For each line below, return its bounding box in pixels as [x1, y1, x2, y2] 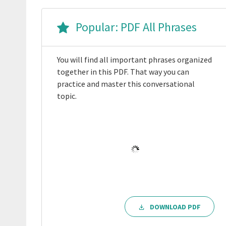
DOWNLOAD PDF [150, 202, 201, 211]
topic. [57, 91, 77, 101]
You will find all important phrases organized [57, 54, 212, 65]
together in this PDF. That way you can [57, 67, 189, 77]
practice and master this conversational [57, 79, 195, 89]
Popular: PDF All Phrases [73, 19, 197, 35]
